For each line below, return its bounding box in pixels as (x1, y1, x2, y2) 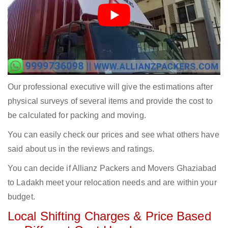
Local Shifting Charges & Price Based (8, 209, 211, 223)
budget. (8, 192, 35, 202)
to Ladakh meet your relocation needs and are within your (8, 178, 217, 187)
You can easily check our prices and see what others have (8, 130, 219, 139)
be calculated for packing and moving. (8, 111, 146, 120)
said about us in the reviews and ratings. (8, 145, 155, 154)
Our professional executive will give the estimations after (8, 82, 213, 92)
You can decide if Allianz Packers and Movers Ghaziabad (8, 164, 217, 173)
